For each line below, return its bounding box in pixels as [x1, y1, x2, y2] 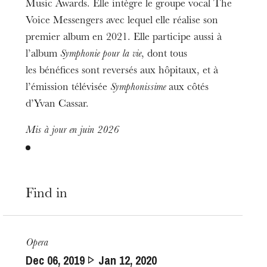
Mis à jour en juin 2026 [26, 125, 119, 136]
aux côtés [166, 82, 209, 94]
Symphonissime [110, 82, 166, 94]
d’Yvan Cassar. [26, 99, 89, 110]
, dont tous [141, 49, 188, 60]
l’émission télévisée [26, 82, 111, 94]
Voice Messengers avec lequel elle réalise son [26, 15, 219, 27]
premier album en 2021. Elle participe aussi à [26, 32, 222, 44]
